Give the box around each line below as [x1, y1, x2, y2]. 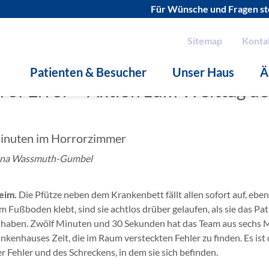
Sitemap [187, 35, 222, 46]
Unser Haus [172, 65, 234, 79]
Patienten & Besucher [30, 65, 147, 79]
